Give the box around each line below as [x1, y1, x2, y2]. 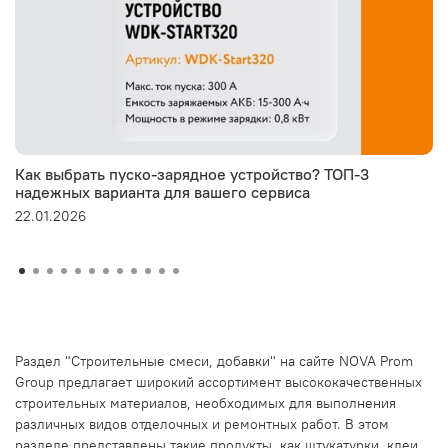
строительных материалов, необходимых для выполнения [15, 394, 396, 413]
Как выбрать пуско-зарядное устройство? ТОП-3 [15, 163, 369, 184]
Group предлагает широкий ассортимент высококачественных [15, 373, 422, 392]
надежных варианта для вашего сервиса [15, 181, 310, 202]
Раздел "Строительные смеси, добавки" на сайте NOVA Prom [15, 352, 413, 371]
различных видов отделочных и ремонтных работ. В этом [15, 415, 389, 434]
